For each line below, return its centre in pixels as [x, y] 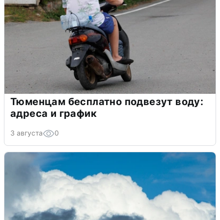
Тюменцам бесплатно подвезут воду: [107, 101]
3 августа [27, 133]
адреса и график [54, 113]
